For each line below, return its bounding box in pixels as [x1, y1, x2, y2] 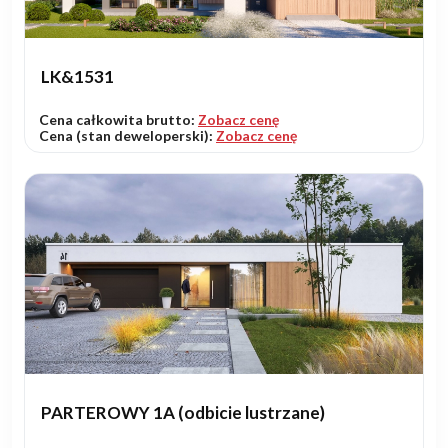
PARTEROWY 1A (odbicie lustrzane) [41, 401, 325, 423]
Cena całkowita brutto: [39, 110, 198, 128]
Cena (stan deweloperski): [39, 126, 216, 144]
